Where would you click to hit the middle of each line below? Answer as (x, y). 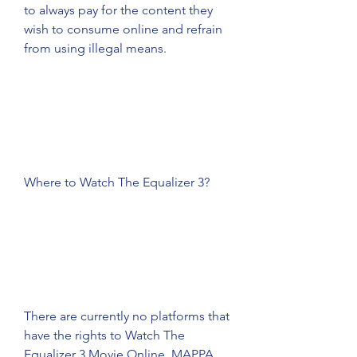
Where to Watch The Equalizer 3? (117, 182)
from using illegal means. (95, 48)
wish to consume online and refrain (123, 29)
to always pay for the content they (118, 10)
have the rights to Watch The (104, 335)
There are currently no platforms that (127, 316)
